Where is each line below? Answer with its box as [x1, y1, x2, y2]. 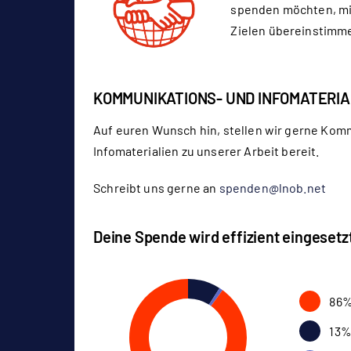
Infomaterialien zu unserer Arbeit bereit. [93, 143, 320, 159]
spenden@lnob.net [219, 180, 327, 196]
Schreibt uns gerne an [93, 180, 219, 196]
